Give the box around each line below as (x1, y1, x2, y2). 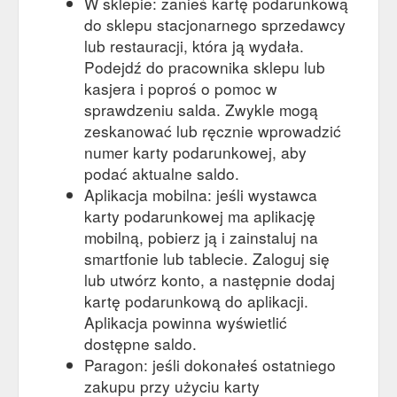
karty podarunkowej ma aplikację (84, 205, 315, 228)
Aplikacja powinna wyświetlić (84, 311, 287, 334)
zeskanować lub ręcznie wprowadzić (84, 120, 341, 143)
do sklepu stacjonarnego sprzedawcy (84, 13, 346, 36)
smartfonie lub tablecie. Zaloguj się (84, 247, 330, 270)
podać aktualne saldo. (84, 162, 239, 185)
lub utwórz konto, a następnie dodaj (84, 269, 335, 292)
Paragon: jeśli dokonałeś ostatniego (84, 354, 336, 377)
